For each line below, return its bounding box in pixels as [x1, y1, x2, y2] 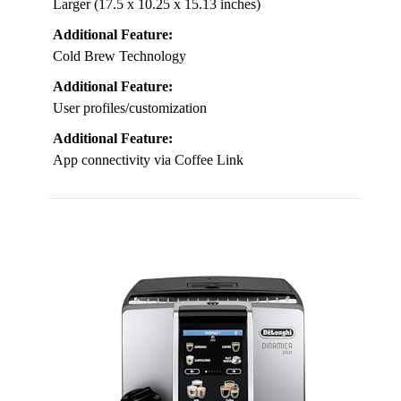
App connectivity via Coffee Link [53, 152, 243, 168]
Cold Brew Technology [53, 48, 186, 64]
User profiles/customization [53, 100, 207, 116]
